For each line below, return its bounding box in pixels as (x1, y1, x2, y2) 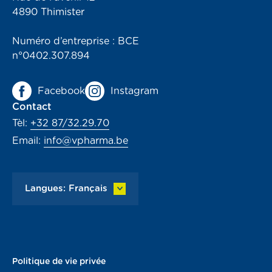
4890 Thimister (12, 7, 84, 17)
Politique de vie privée (12, 257, 106, 266)
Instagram (110, 86, 158, 96)
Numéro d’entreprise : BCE (12, 36, 139, 46)
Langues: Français (25, 184, 107, 193)
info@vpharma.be (44, 135, 128, 146)
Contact (12, 101, 52, 112)
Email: (12, 135, 44, 146)
